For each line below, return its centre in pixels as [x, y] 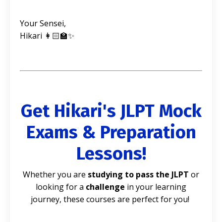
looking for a [60, 187]
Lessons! [111, 154]
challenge [105, 187]
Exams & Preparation [111, 133]
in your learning [157, 187]
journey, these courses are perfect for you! [110, 199]
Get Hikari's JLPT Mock [111, 111]
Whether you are [54, 175]
